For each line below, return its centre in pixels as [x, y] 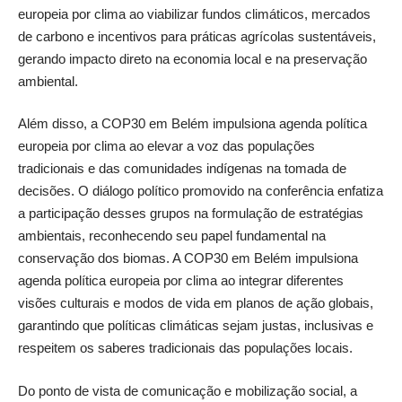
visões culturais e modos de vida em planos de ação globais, [196, 303]
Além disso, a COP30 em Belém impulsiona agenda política [192, 123]
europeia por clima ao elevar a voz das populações [166, 146]
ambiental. [48, 81]
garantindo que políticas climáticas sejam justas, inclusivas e [196, 325]
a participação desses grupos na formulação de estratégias [191, 213]
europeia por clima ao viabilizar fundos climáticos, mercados [194, 13]
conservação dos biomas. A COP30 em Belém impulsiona [188, 258]
